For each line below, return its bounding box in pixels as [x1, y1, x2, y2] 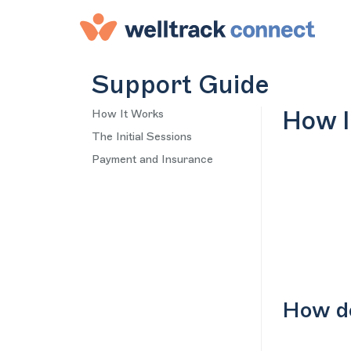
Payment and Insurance [92, 154, 213, 165]
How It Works [92, 109, 164, 120]
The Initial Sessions [92, 132, 192, 143]
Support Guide [92, 73, 270, 98]
